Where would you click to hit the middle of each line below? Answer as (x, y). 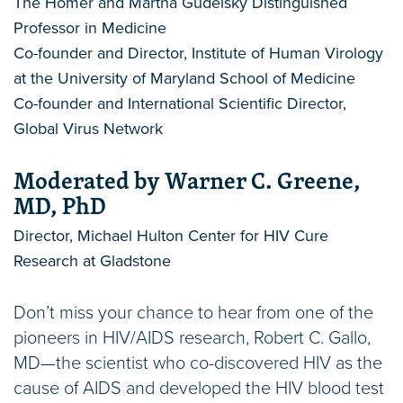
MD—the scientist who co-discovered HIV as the (198, 364)
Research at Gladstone (92, 261)
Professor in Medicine (90, 28)
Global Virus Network (88, 129)
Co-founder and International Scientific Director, (180, 104)
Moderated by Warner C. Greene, (187, 181)
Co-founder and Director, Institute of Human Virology (198, 54)
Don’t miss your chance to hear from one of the (193, 313)
